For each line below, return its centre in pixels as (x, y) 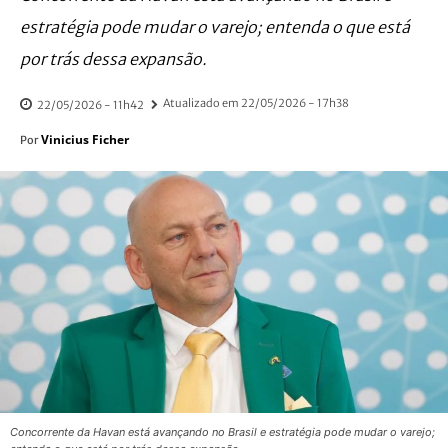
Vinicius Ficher (85, 140)
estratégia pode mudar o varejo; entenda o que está (215, 26)
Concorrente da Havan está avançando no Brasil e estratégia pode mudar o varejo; (222, 432)
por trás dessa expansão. (113, 58)
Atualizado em (201, 103)
